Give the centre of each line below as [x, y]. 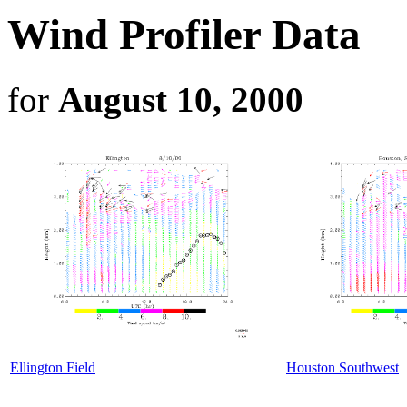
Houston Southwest [342, 367]
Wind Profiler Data [184, 35]
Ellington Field [53, 367]
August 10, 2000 [181, 99]
